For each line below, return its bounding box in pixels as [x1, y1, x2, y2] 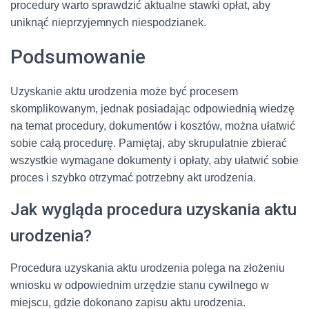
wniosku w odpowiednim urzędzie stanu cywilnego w [10, 279, 269, 291]
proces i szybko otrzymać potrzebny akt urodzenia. [10, 172, 256, 183]
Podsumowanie [10, 46, 146, 68]
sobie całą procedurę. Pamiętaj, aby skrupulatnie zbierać [10, 137, 287, 149]
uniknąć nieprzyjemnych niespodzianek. [10, 17, 206, 28]
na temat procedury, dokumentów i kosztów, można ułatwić [10, 120, 295, 132]
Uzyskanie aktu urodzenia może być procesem [10, 86, 238, 97]
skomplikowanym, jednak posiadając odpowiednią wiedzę [10, 103, 295, 114]
